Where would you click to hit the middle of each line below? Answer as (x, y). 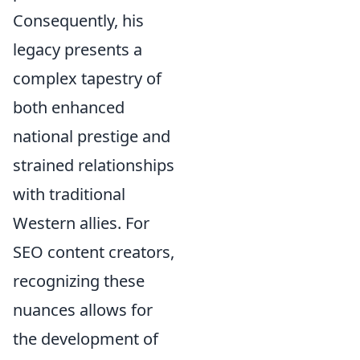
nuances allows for (83, 310)
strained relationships (94, 165)
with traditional (69, 194)
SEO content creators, (94, 252)
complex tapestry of (87, 78)
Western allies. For (81, 223)
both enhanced (69, 107)
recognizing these (79, 281)
